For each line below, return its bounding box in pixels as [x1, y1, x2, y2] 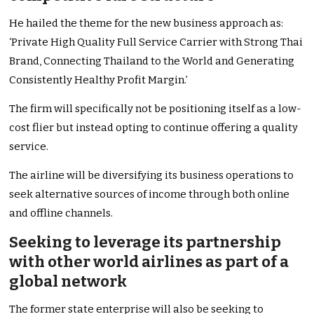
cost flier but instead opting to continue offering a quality [9, 121, 299, 135]
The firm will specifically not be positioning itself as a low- [9, 102, 302, 116]
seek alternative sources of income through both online [9, 188, 290, 201]
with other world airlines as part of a [9, 252, 289, 272]
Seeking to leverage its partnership [9, 233, 282, 252]
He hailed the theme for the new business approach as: [9, 17, 284, 30]
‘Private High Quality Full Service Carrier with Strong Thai [9, 36, 303, 49]
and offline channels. [9, 207, 114, 220]
